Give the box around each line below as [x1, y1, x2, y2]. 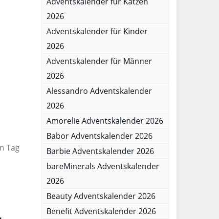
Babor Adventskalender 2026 [46, 131, 153, 141]
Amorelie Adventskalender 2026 [46, 115, 163, 126]
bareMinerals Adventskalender [46, 161, 159, 172]
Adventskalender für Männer [46, 56, 152, 66]
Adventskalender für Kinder [46, 26, 148, 37]
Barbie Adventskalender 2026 [46, 146, 154, 156]
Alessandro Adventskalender [46, 86, 152, 96]
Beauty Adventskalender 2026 [46, 191, 155, 201]
